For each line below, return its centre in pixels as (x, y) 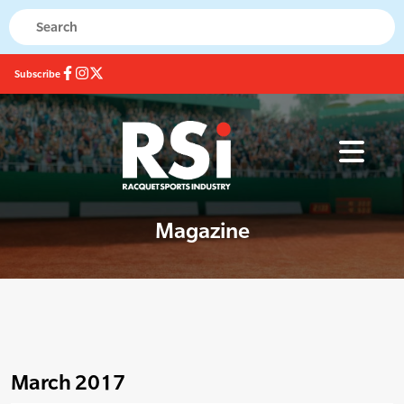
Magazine (202, 231)
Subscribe (37, 74)
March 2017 (68, 382)
